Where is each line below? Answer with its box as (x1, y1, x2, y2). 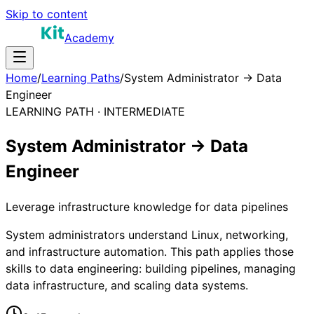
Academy (64, 31, 114, 45)
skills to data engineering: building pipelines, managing (6, 261, 296, 275)
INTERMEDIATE (104, 104, 185, 118)
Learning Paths (41, 71, 120, 85)
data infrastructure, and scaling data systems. (6, 278, 248, 292)
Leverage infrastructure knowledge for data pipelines (6, 199, 288, 214)
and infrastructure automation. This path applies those (6, 244, 294, 259)
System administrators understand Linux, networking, (6, 227, 288, 242)
